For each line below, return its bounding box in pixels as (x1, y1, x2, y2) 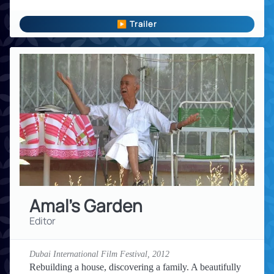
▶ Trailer (117, 18, 157, 30)
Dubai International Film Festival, (29, 249, 152, 259)
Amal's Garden (29, 193, 143, 217)
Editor (29, 213, 56, 228)
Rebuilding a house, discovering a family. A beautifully (29, 262, 241, 273)
